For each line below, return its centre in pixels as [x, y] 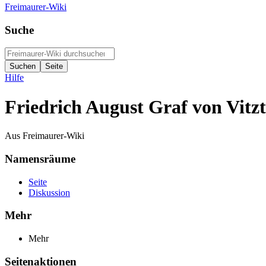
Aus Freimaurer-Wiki [45, 136]
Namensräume [40, 159]
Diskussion [49, 192]
